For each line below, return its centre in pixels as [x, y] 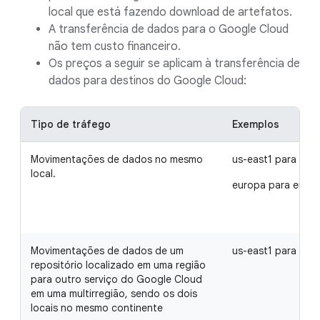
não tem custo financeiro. [115, 46]
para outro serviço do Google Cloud [116, 279]
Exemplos [256, 124]
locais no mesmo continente [97, 308]
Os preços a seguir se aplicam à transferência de [174, 64]
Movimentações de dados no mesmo [117, 159]
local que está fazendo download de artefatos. [170, 12]
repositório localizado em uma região [118, 265]
